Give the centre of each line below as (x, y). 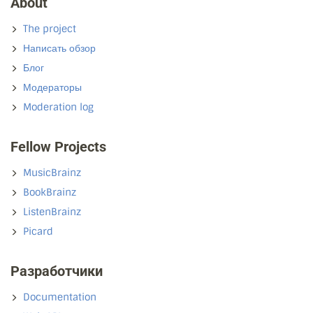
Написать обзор (59, 49)
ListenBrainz (52, 212)
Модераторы (52, 88)
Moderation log (58, 107)
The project (50, 29)
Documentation (60, 297)
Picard (38, 232)
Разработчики (57, 271)
